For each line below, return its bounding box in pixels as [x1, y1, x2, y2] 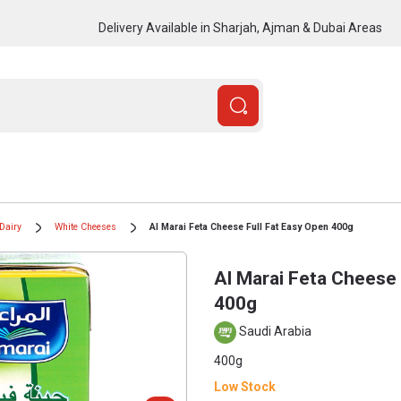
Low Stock [214, 380, 276, 394]
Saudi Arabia [236, 324, 311, 339]
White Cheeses [55, 221, 116, 233]
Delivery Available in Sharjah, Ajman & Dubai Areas [98, 20, 382, 35]
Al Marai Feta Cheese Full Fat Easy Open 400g [149, 221, 354, 233]
